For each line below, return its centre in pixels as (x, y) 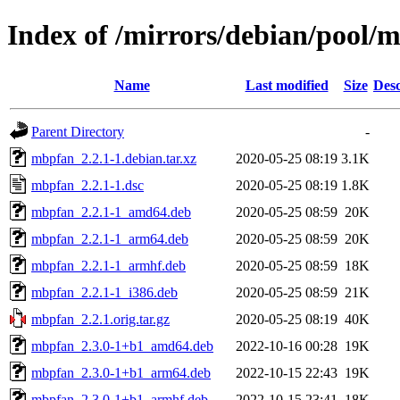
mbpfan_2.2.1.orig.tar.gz (100, 319)
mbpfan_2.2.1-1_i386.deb (104, 292)
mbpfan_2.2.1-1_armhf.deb (108, 265)
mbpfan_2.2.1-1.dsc (87, 185)
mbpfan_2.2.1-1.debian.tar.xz (114, 158)
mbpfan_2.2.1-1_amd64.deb (111, 212)
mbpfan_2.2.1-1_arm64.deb (110, 238)
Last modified (287, 85)
